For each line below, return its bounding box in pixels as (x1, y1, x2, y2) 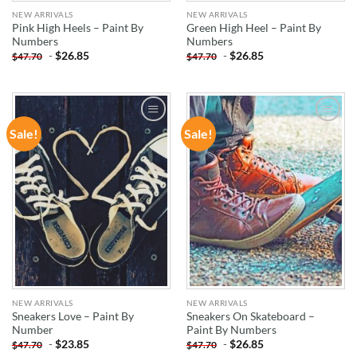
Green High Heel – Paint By (186, 22, 321, 35)
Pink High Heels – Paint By (11, 22, 143, 35)
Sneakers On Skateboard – (186, 309, 315, 323)
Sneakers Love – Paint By (11, 309, 134, 323)
